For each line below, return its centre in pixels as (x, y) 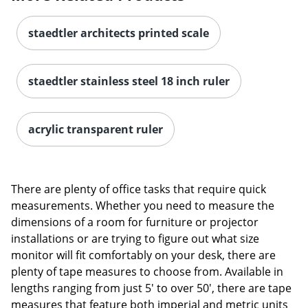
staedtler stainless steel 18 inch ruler (129, 81)
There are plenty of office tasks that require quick (139, 189)
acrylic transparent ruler (96, 130)
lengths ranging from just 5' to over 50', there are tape (151, 288)
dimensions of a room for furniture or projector (135, 222)
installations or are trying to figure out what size (135, 239)
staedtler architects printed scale (119, 33)
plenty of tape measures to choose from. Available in (147, 272)
